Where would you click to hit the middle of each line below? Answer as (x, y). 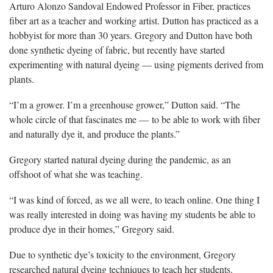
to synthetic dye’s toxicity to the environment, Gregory (132, 255)
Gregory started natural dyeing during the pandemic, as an (120, 160)
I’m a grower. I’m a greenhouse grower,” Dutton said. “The (127, 105)
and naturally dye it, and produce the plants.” (96, 134)
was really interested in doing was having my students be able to (132, 214)
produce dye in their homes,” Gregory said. (93, 229)
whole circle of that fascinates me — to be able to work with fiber (135, 119)
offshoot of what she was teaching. (77, 174)
